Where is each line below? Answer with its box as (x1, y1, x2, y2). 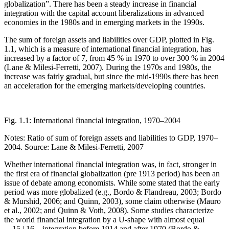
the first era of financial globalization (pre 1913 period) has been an (4, 169, 220, 178)
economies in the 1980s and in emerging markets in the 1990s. (4, 18, 204, 27)
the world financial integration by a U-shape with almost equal (4, 215, 204, 224)
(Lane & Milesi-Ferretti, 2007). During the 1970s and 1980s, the (4, 63, 211, 72)
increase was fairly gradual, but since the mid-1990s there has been (4, 72, 219, 81)
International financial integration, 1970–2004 (31, 116, 180, 125)
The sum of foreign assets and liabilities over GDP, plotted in (4, 35, 201, 44)
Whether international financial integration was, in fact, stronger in (4, 160, 217, 169)
